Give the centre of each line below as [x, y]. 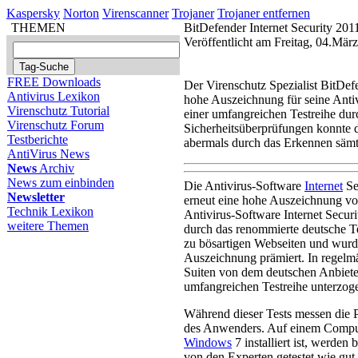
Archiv [56, 168]
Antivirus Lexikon [54, 96]
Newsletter [36, 197]
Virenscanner [135, 13]
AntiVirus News [48, 154]
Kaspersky [33, 13]
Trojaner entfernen [264, 13]
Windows [208, 342]
